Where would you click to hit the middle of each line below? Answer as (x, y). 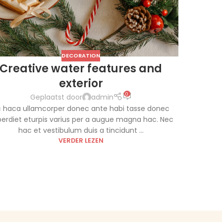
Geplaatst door (56, 97)
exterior (81, 83)
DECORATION (81, 56)
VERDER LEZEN (81, 141)
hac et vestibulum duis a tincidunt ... (81, 131)
